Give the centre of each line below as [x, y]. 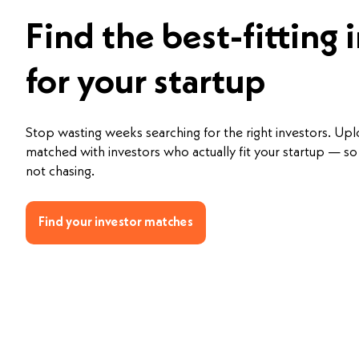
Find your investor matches [116, 222]
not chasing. [60, 171]
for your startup [145, 83]
